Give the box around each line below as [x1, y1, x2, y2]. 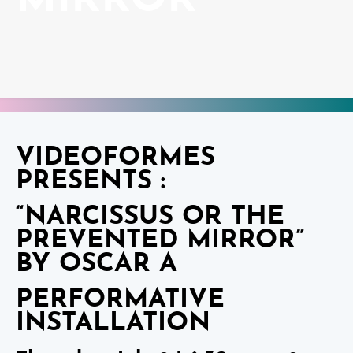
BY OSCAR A [16, 251, 177, 277]
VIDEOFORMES [16, 144, 215, 171]
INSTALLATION [16, 310, 210, 336]
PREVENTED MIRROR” [16, 227, 304, 254]
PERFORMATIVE [16, 286, 225, 313]
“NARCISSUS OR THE [16, 203, 284, 230]
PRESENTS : [16, 168, 165, 195]
